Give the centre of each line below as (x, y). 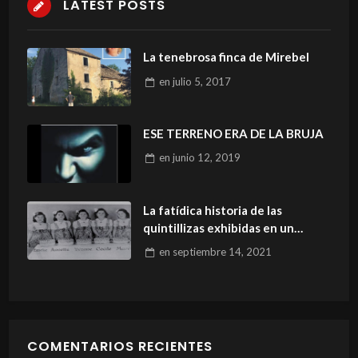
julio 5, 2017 (201, 81)
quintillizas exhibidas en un (218, 227)
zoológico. (171, 245)
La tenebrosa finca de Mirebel (226, 57)
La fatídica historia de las (212, 210)
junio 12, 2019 (206, 158)
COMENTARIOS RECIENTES (119, 347)
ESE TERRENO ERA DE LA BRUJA (233, 133)
